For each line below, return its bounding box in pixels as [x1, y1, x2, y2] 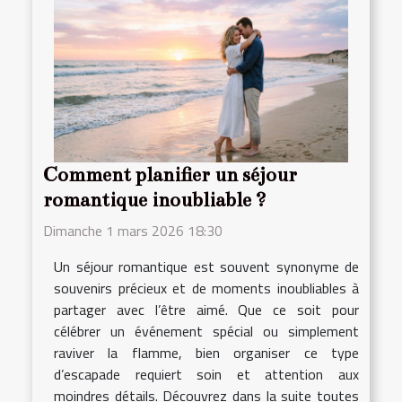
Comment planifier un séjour [43, 162, 297, 187]
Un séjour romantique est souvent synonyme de [54, 255, 359, 277]
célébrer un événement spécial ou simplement [54, 319, 359, 342]
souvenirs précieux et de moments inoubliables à [54, 276, 359, 299]
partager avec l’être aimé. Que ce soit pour [54, 298, 359, 320]
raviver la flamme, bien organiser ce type [54, 341, 359, 363]
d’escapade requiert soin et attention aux [54, 363, 359, 385]
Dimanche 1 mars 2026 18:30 [43, 219, 223, 241]
